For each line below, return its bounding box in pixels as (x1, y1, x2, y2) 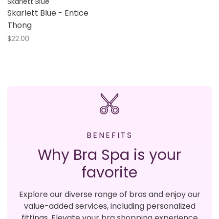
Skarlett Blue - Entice (7, 7, 88, 19)
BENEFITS (86, 130, 133, 141)
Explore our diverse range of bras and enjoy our (19, 189, 200, 200)
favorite (82, 162, 137, 183)
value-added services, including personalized (23, 200, 196, 212)
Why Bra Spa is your (38, 145, 181, 166)
